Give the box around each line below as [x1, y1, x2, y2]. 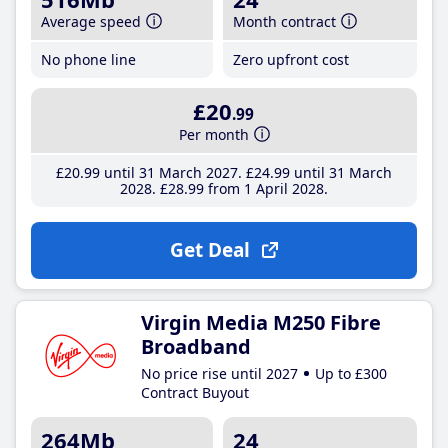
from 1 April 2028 [203, 178, 324, 198]
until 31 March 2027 [99, 162, 238, 182]
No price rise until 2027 [141, 363, 298, 383]
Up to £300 [315, 363, 387, 383]
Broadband [141, 332, 251, 360]
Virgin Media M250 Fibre [141, 308, 381, 336]
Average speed [41, 12, 141, 31]
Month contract [233, 12, 337, 31]
